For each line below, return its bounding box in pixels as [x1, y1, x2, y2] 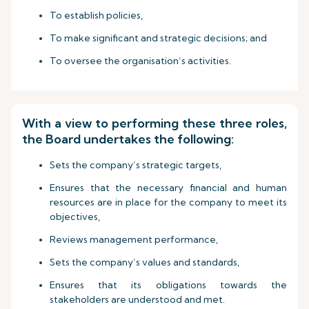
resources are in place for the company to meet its [50, 196, 287, 208]
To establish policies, [50, 9, 143, 21]
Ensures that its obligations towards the [50, 279, 287, 291]
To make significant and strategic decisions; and [50, 32, 267, 44]
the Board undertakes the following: [22, 131, 234, 147]
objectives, [50, 210, 100, 223]
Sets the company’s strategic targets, [50, 159, 221, 171]
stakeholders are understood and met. [50, 293, 227, 306]
